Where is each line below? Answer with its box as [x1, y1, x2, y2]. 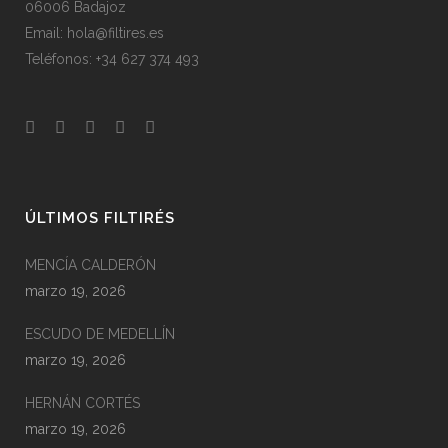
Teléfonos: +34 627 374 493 [25, 51, 199, 67]
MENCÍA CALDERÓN [25, 257, 156, 273]
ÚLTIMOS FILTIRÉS [25, 209, 175, 227]
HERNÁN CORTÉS [25, 395, 140, 411]
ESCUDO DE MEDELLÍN [25, 326, 175, 342]
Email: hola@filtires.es [25, 25, 164, 41]
